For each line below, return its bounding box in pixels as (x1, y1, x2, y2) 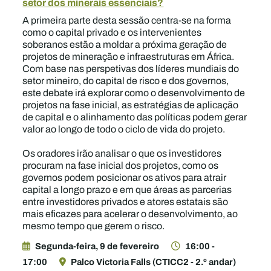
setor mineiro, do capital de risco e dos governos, (22, 74, 229, 88)
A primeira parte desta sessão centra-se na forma (22, 13, 232, 27)
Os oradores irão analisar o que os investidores (22, 146, 222, 160)
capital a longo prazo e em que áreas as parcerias (22, 183, 232, 197)
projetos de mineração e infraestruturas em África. (22, 50, 235, 64)
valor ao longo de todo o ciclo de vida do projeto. (22, 122, 226, 136)
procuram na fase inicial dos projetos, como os (22, 158, 219, 172)
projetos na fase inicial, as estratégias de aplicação (22, 98, 239, 112)
